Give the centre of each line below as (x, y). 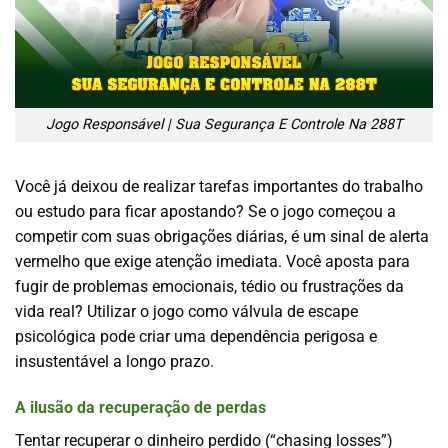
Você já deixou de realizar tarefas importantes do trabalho (219, 187)
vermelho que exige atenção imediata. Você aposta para (212, 262)
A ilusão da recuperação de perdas (140, 407)
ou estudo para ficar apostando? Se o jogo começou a (205, 212)
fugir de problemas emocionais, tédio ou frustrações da (209, 287)
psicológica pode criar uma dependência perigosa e (196, 337)
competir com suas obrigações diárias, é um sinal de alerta (222, 237)
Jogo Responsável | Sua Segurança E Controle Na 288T (224, 125)
